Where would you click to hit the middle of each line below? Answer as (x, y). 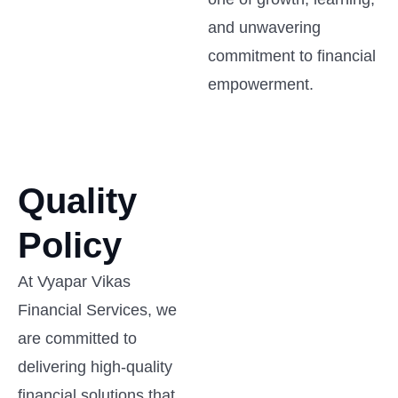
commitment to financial (292, 56)
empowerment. (261, 84)
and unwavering (264, 27)
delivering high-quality (95, 366)
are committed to (77, 338)
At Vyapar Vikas (74, 281)
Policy (70, 245)
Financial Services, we (97, 310)
